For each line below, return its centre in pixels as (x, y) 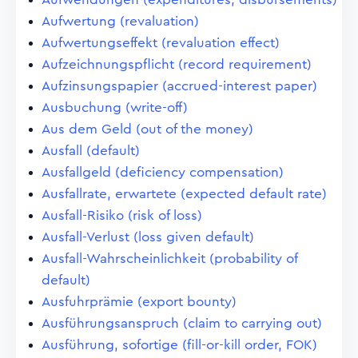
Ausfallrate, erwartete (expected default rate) (184, 194)
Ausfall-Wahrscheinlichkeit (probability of (169, 259)
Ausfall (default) (91, 151)
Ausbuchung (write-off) (115, 107)
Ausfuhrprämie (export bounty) (139, 302)
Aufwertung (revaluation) (120, 21)
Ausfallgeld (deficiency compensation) (163, 172)
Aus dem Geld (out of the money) (147, 129)
